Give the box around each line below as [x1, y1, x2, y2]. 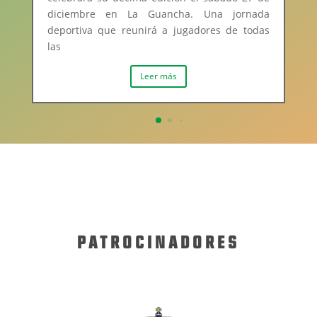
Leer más [139, 70, 177, 83]
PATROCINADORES [76, 235, 240, 252]
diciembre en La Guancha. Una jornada [47, 7, 270, 21]
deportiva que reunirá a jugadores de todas [47, 23, 270, 38]
